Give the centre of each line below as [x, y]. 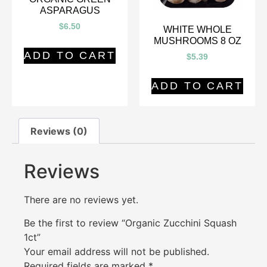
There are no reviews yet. [81, 200]
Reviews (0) [59, 131]
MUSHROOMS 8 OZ [197, 41]
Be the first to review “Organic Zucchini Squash [130, 223]
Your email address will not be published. [117, 251]
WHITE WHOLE [197, 29]
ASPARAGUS [70, 11]
